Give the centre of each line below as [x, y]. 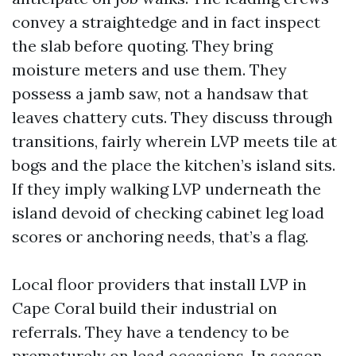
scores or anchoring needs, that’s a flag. [160, 236]
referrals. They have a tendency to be [151, 332]
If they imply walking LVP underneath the [166, 189]
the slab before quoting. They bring [142, 46]
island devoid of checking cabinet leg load [168, 213]
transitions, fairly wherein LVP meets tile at [174, 141]
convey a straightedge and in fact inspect [166, 22]
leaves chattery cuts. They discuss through [172, 117]
